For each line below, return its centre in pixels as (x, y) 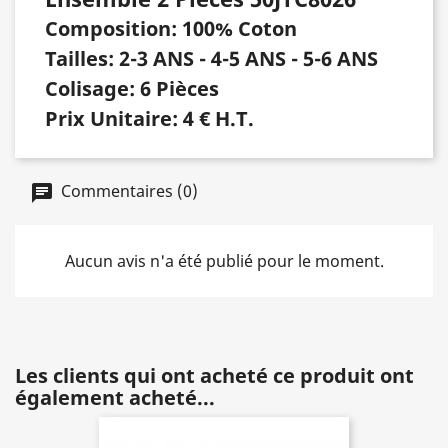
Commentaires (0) (127, 190)
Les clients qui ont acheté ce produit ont (214, 375)
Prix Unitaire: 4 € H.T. (149, 118)
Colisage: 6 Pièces (132, 88)
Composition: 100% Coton (171, 28)
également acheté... (115, 397)
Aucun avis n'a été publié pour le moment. (224, 260)
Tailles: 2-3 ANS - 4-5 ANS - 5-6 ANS (211, 58)
